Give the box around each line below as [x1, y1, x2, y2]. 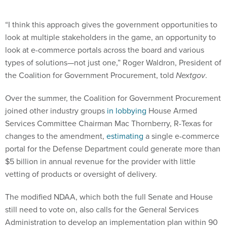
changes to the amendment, [5, 119, 104, 131]
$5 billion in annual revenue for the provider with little [5, 144, 196, 156]
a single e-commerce [143, 119, 219, 131]
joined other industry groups [5, 93, 105, 105]
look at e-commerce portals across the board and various [5, 32, 204, 45]
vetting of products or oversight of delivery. [5, 157, 157, 169]
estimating [104, 119, 143, 131]
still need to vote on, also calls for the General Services [5, 192, 199, 204]
